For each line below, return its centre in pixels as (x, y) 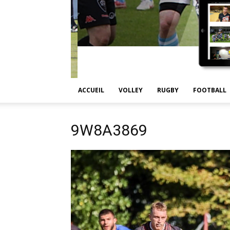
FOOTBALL (210, 90)
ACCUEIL (91, 90)
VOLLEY (131, 90)
